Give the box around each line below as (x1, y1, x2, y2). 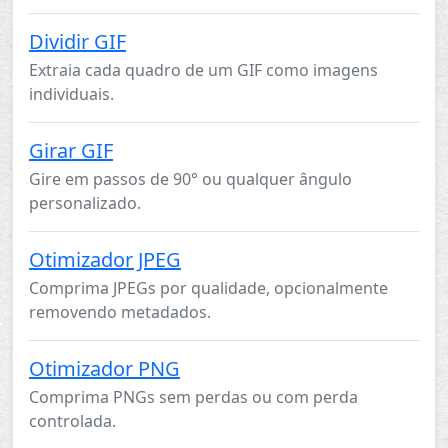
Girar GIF (29, 137, 113, 164)
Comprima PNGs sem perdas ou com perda (29, 386, 358, 408)
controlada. (29, 410, 116, 432)
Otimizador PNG (29, 355, 180, 382)
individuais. (29, 83, 114, 105)
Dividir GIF (29, 28, 126, 55)
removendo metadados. (29, 301, 211, 323)
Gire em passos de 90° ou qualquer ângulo (29, 168, 352, 190)
